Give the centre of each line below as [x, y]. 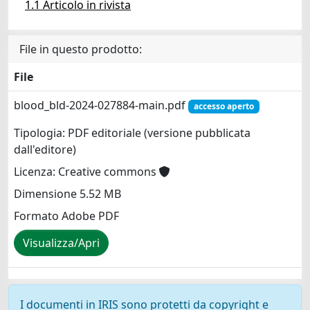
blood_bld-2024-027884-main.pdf [101, 105]
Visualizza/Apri [61, 243]
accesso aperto [224, 106]
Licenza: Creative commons [86, 172]
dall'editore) [45, 150]
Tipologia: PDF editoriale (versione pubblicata [132, 133]
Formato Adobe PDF [66, 216]
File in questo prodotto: [81, 49]
